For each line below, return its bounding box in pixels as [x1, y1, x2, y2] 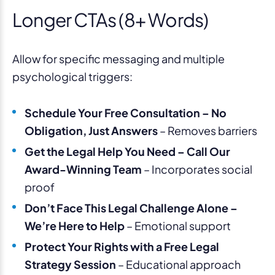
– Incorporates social [142, 161, 252, 176]
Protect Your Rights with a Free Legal [25, 239, 219, 254]
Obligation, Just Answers [25, 123, 158, 137]
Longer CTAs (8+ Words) [12, 7, 209, 31]
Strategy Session [25, 257, 116, 271]
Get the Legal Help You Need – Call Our [25, 144, 230, 158]
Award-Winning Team [25, 161, 142, 176]
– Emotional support [125, 218, 231, 233]
